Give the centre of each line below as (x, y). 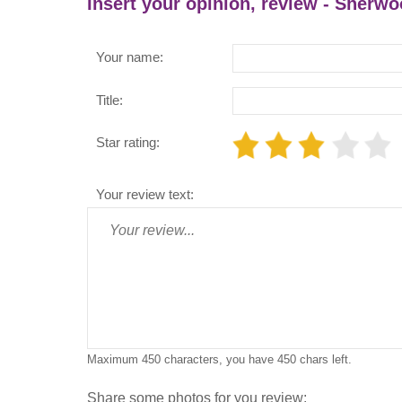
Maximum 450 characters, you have (182, 359)
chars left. (324, 359)
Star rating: (128, 142)
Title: (109, 100)
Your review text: (145, 195)
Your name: (130, 57)
